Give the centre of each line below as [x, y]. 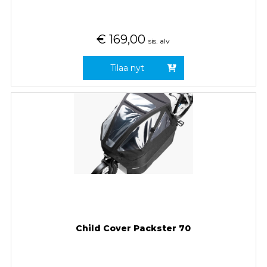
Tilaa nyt [128, 68]
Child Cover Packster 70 [133, 228]
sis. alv [159, 41]
